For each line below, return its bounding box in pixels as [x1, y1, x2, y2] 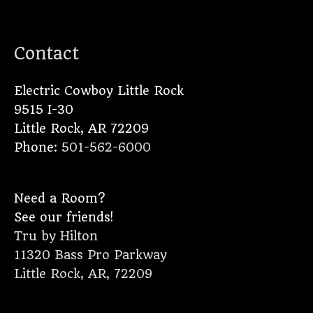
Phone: [14, 140, 61, 154]
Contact [14, 43, 79, 64]
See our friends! [14, 210, 113, 224]
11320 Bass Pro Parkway [14, 247, 167, 262]
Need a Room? [14, 191, 105, 205]
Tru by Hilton [14, 228, 98, 243]
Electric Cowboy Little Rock [14, 83, 184, 98]
